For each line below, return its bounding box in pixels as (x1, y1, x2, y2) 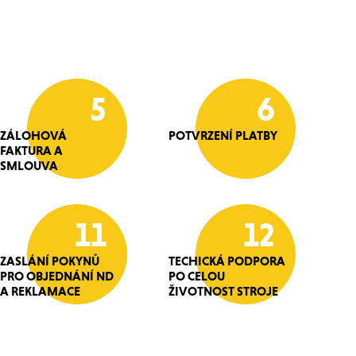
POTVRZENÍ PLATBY (168, 128, 277, 143)
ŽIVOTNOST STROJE (168, 284, 278, 299)
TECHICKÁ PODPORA (168, 253, 285, 269)
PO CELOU (168, 269, 225, 284)
